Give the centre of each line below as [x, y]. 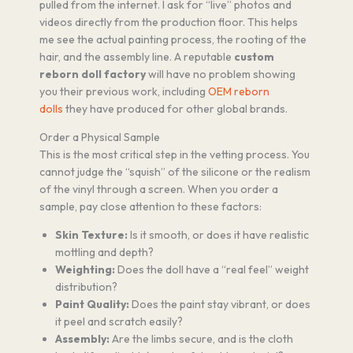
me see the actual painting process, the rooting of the [173, 40]
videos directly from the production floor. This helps [169, 22]
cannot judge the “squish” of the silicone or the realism [175, 172]
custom [254, 57]
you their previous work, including [124, 92]
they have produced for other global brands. [175, 109]
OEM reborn [239, 92]
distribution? [86, 287]
